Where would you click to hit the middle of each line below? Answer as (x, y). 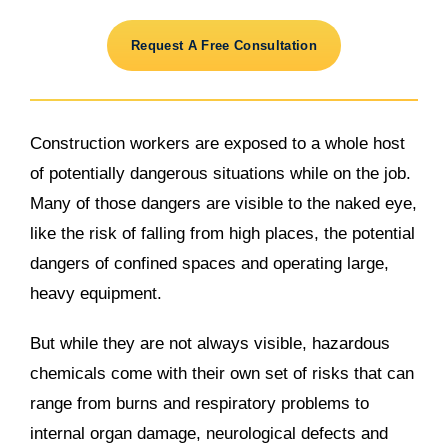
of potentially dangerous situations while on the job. (220, 173)
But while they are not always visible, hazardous (210, 343)
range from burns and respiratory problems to (199, 403)
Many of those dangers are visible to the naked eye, (223, 203)
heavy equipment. (96, 293)
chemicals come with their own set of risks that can (222, 373)
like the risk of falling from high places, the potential (222, 233)
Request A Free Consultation (224, 45)
